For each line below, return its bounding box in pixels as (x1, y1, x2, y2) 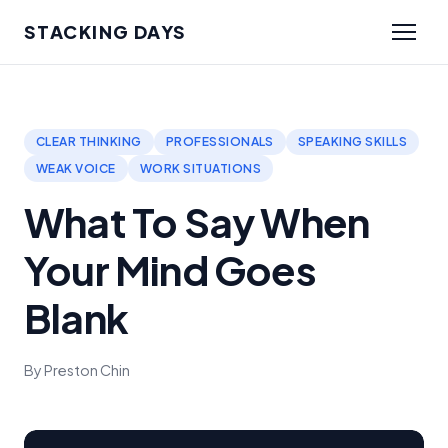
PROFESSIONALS (165, 134, 274, 150)
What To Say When (24, 195, 370, 247)
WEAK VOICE (36, 160, 116, 176)
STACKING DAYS (24, 20, 187, 43)
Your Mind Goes (24, 243, 316, 295)
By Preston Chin (24, 360, 130, 379)
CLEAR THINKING (36, 134, 142, 150)
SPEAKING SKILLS (297, 134, 408, 150)
